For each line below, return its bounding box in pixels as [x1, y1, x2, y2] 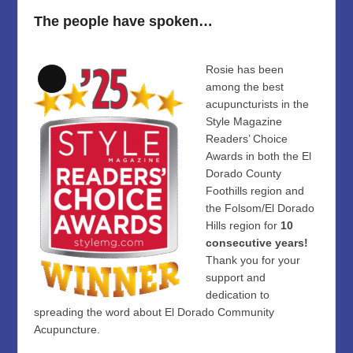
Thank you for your [206, 253, 301, 266]
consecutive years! [206, 236, 309, 249]
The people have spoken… [34, 13, 214, 29]
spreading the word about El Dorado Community [34, 305, 275, 318]
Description [50, 97, 107, 110]
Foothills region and [206, 184, 305, 197]
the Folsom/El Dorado [206, 201, 315, 214]
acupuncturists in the [206, 97, 310, 110]
